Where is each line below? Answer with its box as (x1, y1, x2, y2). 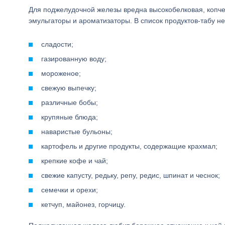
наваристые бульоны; (41, 128, 113, 136)
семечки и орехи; (41, 186, 98, 194)
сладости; (41, 40, 73, 48)
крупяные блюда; (41, 113, 98, 121)
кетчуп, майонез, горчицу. (41, 200, 126, 208)
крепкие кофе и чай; (41, 157, 108, 165)
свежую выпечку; (41, 84, 96, 92)
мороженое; (41, 69, 81, 77)
